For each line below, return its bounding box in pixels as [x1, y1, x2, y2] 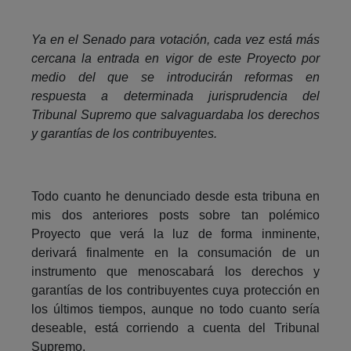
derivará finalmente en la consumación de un [31, 245, 320, 259]
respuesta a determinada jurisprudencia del [31, 89, 320, 103]
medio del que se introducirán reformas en [31, 70, 320, 84]
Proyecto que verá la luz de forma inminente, [31, 226, 320, 241]
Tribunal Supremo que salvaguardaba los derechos [31, 107, 320, 121]
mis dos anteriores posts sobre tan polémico [31, 208, 320, 222]
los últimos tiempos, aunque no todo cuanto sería [31, 302, 320, 316]
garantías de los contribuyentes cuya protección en [31, 283, 320, 297]
